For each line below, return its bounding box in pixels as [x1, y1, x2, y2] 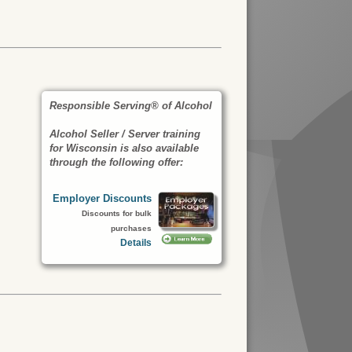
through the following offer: [49, 156, 183, 169]
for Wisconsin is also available [49, 142, 199, 155]
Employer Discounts [52, 192, 152, 205]
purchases [110, 224, 152, 233]
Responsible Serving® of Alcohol [49, 100, 212, 112]
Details [119, 237, 152, 248]
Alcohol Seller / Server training [49, 128, 200, 141]
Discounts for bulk [81, 209, 152, 218]
